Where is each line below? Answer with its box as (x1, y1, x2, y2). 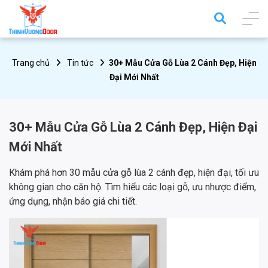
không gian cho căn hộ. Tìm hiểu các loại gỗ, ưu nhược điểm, (9, 181, 256, 193)
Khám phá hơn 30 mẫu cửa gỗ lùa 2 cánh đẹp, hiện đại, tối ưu (9, 167, 259, 179)
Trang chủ (11, 58, 50, 68)
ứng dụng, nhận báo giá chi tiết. (9, 196, 137, 208)
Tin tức (66, 58, 93, 68)
